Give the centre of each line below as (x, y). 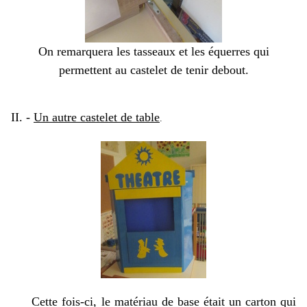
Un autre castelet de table (97, 117)
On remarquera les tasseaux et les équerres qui (153, 51)
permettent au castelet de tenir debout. (153, 70)
